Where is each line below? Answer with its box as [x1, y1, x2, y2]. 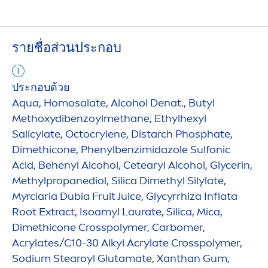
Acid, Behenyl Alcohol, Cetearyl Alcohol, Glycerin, [12, 158, 252, 172]
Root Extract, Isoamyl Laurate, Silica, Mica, [12, 205, 223, 218]
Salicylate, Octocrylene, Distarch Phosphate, [12, 127, 233, 141]
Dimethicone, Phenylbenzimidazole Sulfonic [12, 142, 230, 156]
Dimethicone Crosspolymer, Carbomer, [12, 220, 205, 234]
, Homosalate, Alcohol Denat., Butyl [39, 96, 215, 109]
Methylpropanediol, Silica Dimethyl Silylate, [12, 173, 226, 187]
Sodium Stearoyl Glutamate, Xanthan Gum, [12, 251, 230, 265]
